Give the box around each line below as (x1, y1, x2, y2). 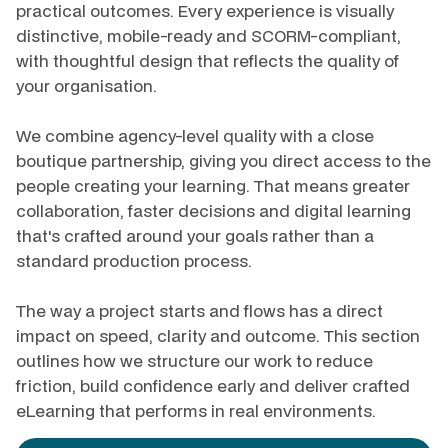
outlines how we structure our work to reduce (16, 349, 373, 372)
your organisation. (16, 74, 157, 97)
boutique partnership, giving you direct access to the (16, 149, 431, 172)
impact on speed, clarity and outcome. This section (16, 324, 420, 347)
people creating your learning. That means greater (16, 174, 410, 197)
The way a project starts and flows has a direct (16, 299, 383, 322)
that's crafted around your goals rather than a (16, 224, 374, 247)
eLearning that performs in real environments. (16, 399, 376, 422)
